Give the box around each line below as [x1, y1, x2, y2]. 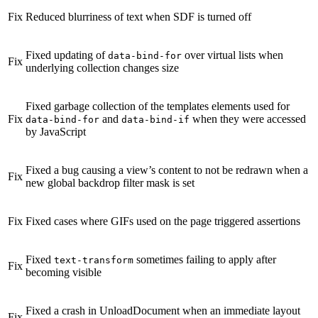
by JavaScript [26, 125, 86, 138]
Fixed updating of [26, 48, 108, 61]
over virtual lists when [182, 48, 283, 61]
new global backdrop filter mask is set [26, 176, 194, 189]
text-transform [54, 254, 133, 265]
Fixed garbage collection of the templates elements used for [26, 99, 290, 112]
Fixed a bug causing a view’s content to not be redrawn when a [26, 163, 308, 176]
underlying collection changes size [26, 61, 179, 74]
